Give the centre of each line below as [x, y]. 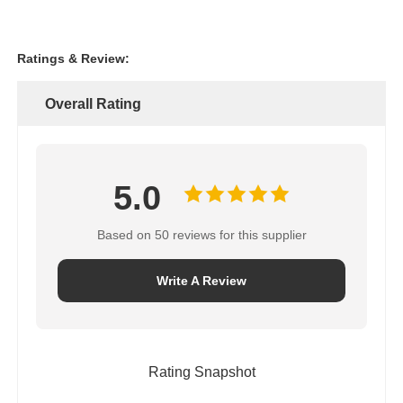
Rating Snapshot [201, 372]
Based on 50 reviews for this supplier [201, 234]
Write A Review [201, 280]
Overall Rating [94, 103]
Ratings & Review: [74, 58]
